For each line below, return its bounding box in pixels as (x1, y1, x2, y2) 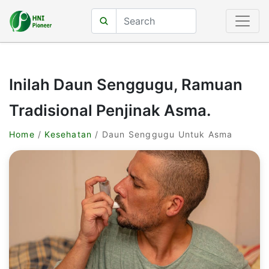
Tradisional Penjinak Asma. (9, 101, 211, 119)
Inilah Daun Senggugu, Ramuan (9, 75, 243, 94)
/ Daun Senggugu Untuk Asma (92, 129, 233, 139)
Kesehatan (44, 129, 92, 139)
